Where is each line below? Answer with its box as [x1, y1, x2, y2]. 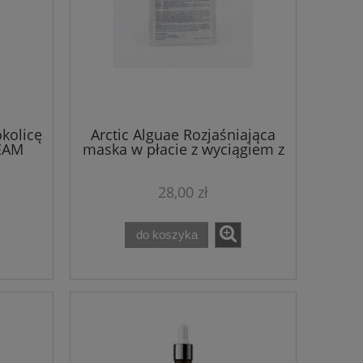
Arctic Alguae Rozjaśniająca [91, 125, 275, 145]
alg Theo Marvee [126, 154, 240, 174]
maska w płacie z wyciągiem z [82, 139, 284, 160]
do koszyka [135, 228, 198, 242]
